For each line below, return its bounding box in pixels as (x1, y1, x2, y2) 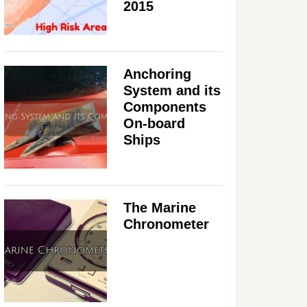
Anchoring (123, 66, 191, 82)
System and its (123, 82, 221, 98)
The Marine (123, 199, 196, 215)
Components (123, 99, 206, 114)
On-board (123, 115, 185, 131)
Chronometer (123, 216, 209, 232)
